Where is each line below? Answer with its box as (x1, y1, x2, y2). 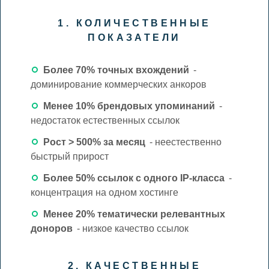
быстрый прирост (30, 151, 109, 162)
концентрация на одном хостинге (30, 187, 178, 198)
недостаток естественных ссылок (30, 115, 180, 125)
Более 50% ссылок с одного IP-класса (43, 172, 225, 183)
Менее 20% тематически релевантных (43, 208, 225, 219)
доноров (30, 223, 73, 234)
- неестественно (147, 136, 222, 147)
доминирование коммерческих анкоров (30, 79, 207, 89)
